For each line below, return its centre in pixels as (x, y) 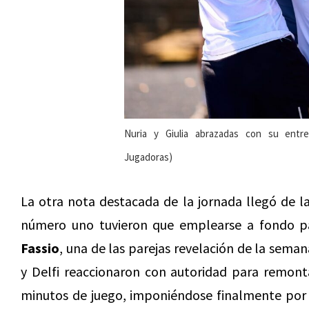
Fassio (40, 248)
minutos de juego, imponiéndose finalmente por (163, 295)
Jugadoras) (148, 157)
